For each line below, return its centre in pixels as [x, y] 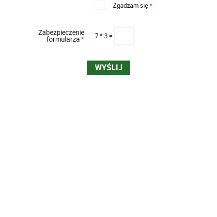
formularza [64, 39]
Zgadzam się [132, 6]
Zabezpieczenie [62, 32]
